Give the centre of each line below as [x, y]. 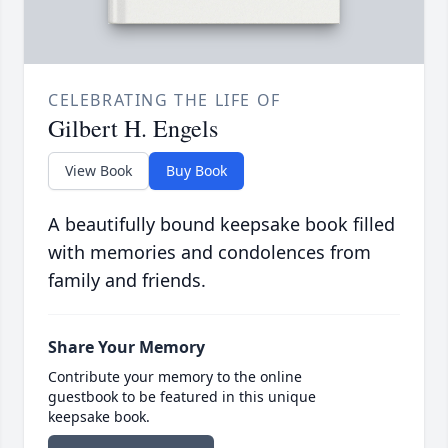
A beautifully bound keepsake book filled [221, 223]
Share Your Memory [126, 346]
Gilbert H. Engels [133, 127]
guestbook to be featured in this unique [182, 396]
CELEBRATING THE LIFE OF [164, 99]
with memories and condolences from [209, 251]
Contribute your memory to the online [175, 376]
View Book [98, 170]
